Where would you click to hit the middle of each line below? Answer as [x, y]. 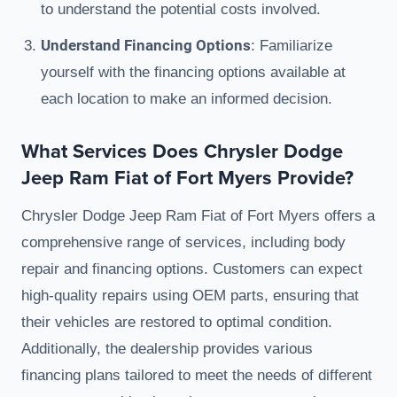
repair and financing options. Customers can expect [192, 269]
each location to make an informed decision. [187, 99]
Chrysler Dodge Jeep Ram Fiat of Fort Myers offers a [198, 216]
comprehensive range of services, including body [183, 243]
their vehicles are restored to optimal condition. [177, 323]
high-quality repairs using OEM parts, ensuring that [190, 296]
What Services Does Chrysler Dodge [182, 151]
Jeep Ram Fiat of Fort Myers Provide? [187, 178]
